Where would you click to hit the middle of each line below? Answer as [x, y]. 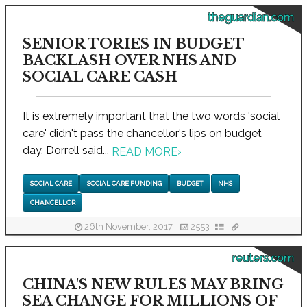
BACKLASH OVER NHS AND [130, 61]
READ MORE [145, 151]
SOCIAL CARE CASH [100, 77]
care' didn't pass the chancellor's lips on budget [142, 134]
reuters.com [263, 258]
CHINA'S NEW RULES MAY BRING [153, 285]
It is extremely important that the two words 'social [151, 116]
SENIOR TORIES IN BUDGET [133, 44]
